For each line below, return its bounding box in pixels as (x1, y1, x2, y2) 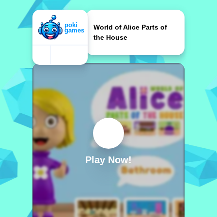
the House (93, 33, 127, 41)
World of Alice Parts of (93, 23, 167, 31)
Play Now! (85, 155, 132, 165)
